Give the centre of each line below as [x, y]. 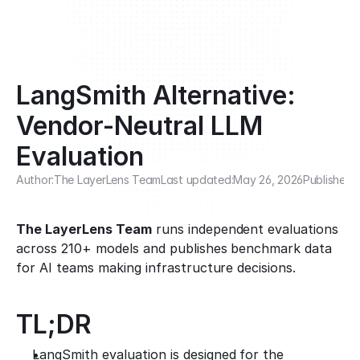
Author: [35, 180]
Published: [329, 180]
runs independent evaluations [245, 229]
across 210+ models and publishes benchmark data [174, 248]
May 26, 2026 [268, 180]
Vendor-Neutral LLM [139, 126]
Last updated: [197, 180]
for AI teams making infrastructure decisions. [156, 268]
